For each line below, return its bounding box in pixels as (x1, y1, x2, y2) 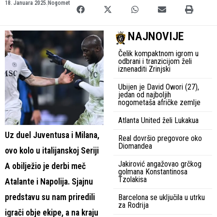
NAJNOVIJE (128, 29, 184, 43)
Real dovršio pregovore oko (118, 133, 202, 143)
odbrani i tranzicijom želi (118, 56, 192, 66)
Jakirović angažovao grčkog (118, 159, 201, 169)
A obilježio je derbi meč (5, 161, 86, 171)
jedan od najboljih (118, 90, 171, 99)
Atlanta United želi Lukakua (118, 115, 199, 125)
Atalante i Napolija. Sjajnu (5, 176, 93, 186)
